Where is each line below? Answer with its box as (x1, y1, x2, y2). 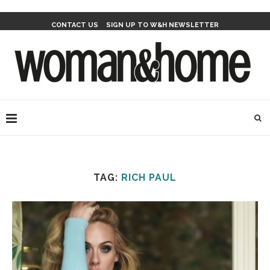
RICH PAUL (121, 172, 177, 183)
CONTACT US (51, 21, 98, 29)
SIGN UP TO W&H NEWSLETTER (106, 21, 219, 29)
